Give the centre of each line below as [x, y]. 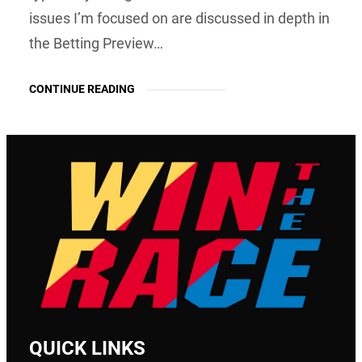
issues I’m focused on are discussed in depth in [179, 18]
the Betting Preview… [96, 43]
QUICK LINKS [87, 348]
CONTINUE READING [82, 88]
